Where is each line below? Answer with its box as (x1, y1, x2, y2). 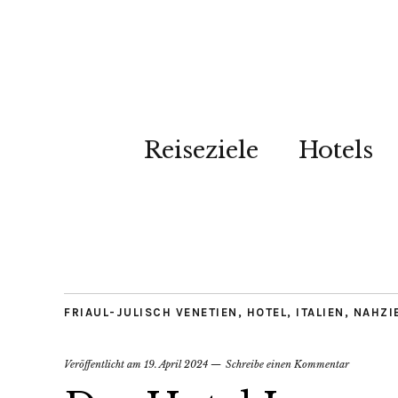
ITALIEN (296, 306, 345, 319)
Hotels (298, 136, 373, 164)
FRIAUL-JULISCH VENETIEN (64, 306, 238, 319)
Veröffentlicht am (64, 358, 144, 370)
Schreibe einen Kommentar (226, 358, 349, 370)
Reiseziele (143, 136, 259, 164)
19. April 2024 (144, 358, 208, 370)
